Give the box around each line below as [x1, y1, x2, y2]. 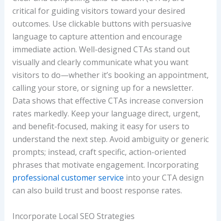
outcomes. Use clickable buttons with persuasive [12, 18, 191, 29]
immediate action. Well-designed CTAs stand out [12, 43, 190, 55]
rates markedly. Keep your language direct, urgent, [12, 108, 200, 119]
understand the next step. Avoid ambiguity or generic [12, 133, 209, 145]
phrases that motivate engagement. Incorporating [12, 159, 199, 170]
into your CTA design [123, 172, 204, 183]
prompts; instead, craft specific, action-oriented [12, 146, 186, 157]
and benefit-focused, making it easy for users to [12, 120, 189, 132]
